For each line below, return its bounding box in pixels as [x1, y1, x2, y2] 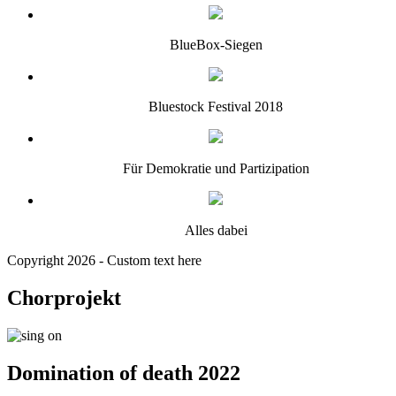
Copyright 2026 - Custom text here [7, 253, 202, 268]
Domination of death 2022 [7, 361, 240, 385]
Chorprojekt [7, 286, 121, 309]
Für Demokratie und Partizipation [122, 161, 309, 176]
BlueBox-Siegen [169, 37, 263, 52]
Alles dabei [184, 223, 247, 238]
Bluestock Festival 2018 [148, 99, 283, 114]
